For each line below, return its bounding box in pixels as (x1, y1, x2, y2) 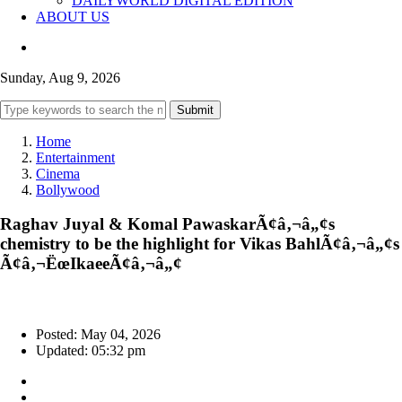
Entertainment (36, 149, 115, 165)
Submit (177, 102, 214, 117)
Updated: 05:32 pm (36, 343, 145, 359)
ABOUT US (36, 8, 109, 24)
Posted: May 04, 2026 (36, 327, 161, 343)
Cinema (36, 165, 80, 181)
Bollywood (36, 181, 100, 197)
